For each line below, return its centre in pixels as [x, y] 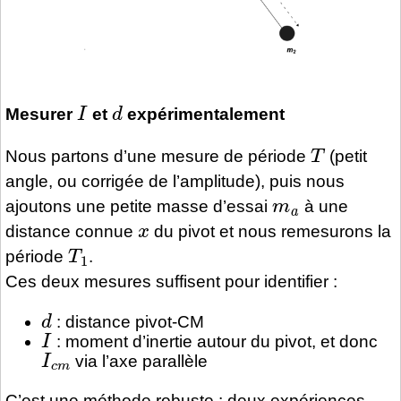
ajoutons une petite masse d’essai [139, 207]
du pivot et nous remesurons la [271, 232]
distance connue [72, 232]
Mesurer [41, 115]
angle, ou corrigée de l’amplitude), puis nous [175, 182]
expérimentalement [203, 115]
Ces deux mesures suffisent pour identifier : [171, 282]
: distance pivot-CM [128, 321]
